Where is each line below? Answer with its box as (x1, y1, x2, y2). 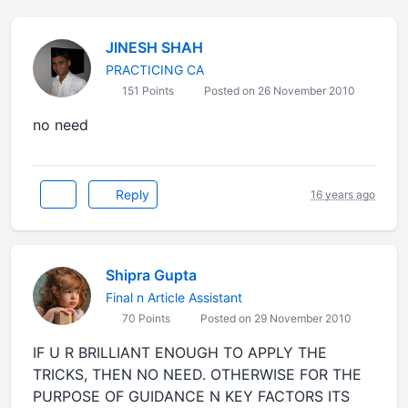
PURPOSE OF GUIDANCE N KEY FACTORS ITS (33, 387, 350, 405)
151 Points (119, 84, 174, 97)
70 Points (119, 311, 170, 325)
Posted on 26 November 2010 (201, 84, 355, 97)
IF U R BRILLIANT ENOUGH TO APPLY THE (33, 343, 327, 362)
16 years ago (311, 187, 375, 201)
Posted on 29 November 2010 (198, 311, 352, 325)
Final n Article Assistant (106, 290, 242, 305)
